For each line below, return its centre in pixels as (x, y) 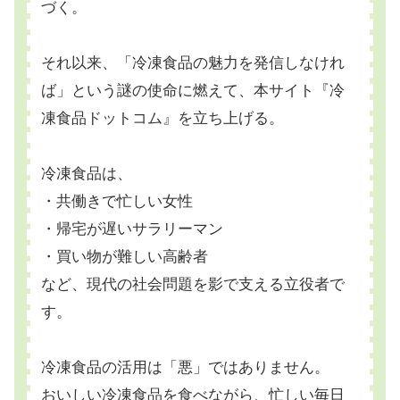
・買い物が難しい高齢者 (125, 257)
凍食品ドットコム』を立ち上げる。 (162, 119)
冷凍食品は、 (87, 174)
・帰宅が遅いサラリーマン (132, 229)
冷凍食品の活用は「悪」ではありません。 (185, 368)
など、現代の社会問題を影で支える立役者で (193, 285)
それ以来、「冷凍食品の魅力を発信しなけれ (193, 63)
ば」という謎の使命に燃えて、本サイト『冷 (193, 91)
